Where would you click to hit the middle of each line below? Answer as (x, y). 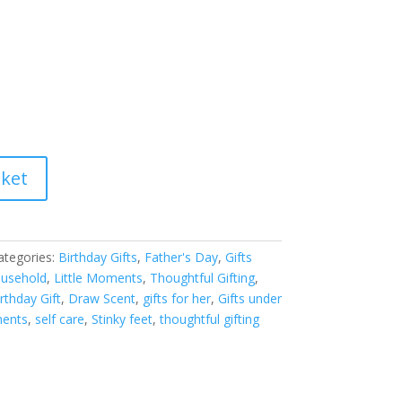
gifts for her (176, 298)
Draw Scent (101, 298)
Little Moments (98, 278)
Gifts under (249, 298)
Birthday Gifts (97, 257)
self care (59, 319)
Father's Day (181, 257)
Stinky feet (122, 319)
